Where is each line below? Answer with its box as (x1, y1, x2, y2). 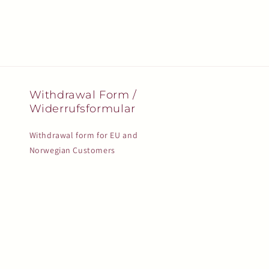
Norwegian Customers (29, 145, 115, 156)
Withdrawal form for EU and (29, 130, 138, 141)
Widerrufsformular (29, 102, 136, 116)
